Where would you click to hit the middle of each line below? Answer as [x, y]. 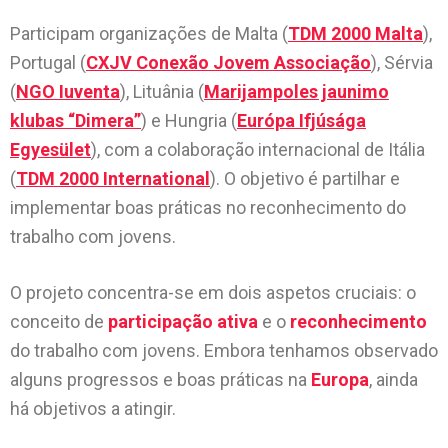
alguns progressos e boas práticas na [160, 379]
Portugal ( [48, 62]
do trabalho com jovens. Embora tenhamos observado [224, 350]
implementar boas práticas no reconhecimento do [208, 207]
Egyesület [50, 149]
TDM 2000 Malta [355, 33]
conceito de [59, 321]
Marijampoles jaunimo [296, 91]
